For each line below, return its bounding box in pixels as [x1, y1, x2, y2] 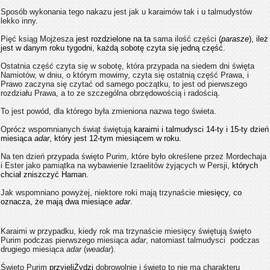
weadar [86, 245, 111, 254]
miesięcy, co [195, 188, 242, 197]
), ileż [249, 34, 268, 43]
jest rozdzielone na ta [74, 34, 153, 43]
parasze [221, 34, 249, 43]
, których [227, 161, 258, 170]
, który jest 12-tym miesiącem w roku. [49, 134, 181, 143]
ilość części [175, 34, 216, 43]
